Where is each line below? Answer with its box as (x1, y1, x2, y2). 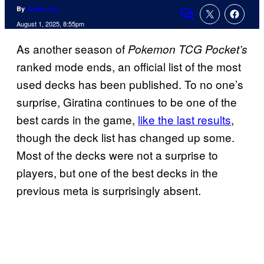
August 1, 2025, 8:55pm (16, 19, 84, 29)
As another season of (16, 41, 128, 57)
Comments (179, 14, 235, 30)
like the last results (138, 111, 231, 128)
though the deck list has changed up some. (16, 129, 235, 146)
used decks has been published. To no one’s (16, 76, 243, 93)
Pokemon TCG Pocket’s (128, 41, 247, 57)
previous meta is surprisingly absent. (16, 182, 201, 199)
